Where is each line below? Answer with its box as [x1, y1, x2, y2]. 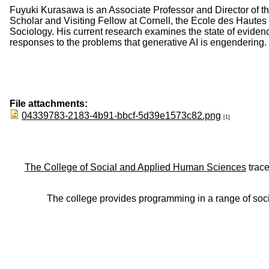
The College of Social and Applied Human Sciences [25, 162, 246, 172]
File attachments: [10, 98, 90, 109]
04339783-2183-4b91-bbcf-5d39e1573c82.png [22, 110, 221, 121]
